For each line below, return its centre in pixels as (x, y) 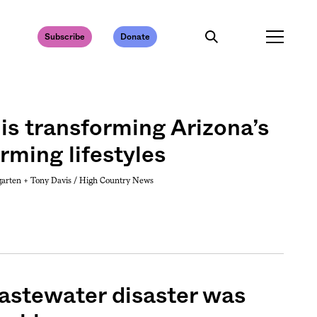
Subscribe (65, 36)
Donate (135, 36)
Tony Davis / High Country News (92, 180)
